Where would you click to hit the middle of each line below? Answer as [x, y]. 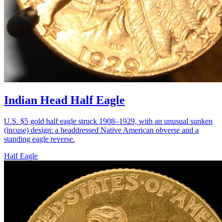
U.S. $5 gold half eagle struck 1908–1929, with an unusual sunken [108, 121]
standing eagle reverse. [39, 139]
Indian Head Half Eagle [64, 100]
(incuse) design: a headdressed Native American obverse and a [101, 130]
